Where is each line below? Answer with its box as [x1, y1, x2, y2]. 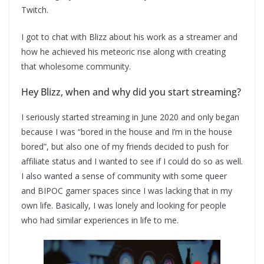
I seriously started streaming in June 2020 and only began [21, 111, 239, 123]
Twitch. [21, 4, 48, 15]
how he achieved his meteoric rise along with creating [21, 45, 226, 57]
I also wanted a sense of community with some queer [21, 170, 227, 181]
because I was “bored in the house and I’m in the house [21, 126, 232, 137]
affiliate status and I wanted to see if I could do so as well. [21, 155, 243, 167]
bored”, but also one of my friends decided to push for [21, 140, 229, 152]
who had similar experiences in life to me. [21, 214, 179, 226]
